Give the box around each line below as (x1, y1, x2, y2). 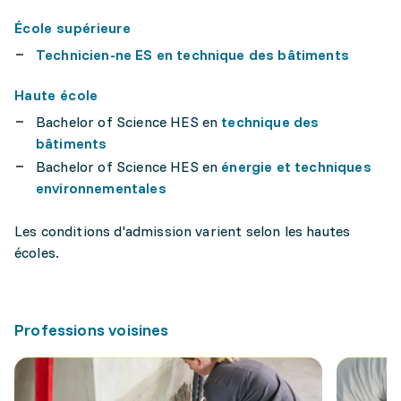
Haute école (14, 86, 98, 105)
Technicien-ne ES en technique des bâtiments (36, 46, 349, 64)
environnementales (36, 179, 166, 198)
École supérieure (14, 19, 132, 38)
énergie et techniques (221, 158, 371, 176)
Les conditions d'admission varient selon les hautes (14, 222, 351, 241)
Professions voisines (14, 320, 169, 341)
